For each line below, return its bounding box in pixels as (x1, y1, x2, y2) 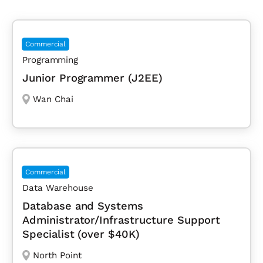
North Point (32, 250, 82, 261)
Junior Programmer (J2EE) (22, 72, 163, 85)
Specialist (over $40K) (22, 228, 140, 241)
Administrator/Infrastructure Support (22, 214, 221, 227)
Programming (22, 55, 79, 66)
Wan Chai (32, 94, 73, 105)
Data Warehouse (22, 183, 93, 194)
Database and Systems (22, 200, 144, 213)
